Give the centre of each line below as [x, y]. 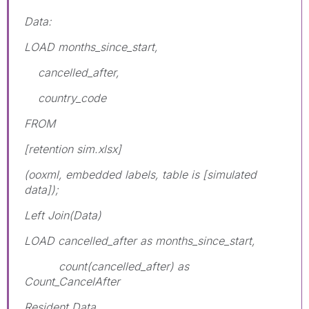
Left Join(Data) [63, 215]
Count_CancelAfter [72, 281]
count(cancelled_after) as [107, 266]
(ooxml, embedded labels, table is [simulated [140, 174]
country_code [65, 98]
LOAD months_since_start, [91, 47]
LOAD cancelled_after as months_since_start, [140, 240]
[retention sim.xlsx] [73, 149]
